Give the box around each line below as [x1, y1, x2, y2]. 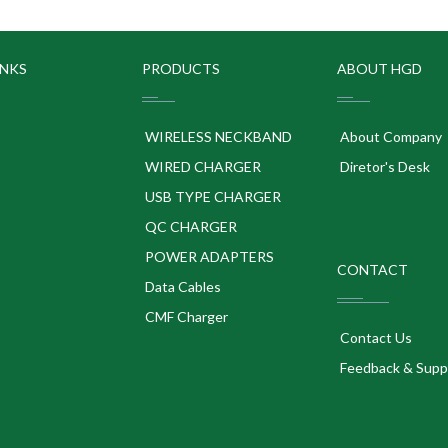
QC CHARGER [141, 218, 237, 236]
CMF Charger [141, 308, 228, 326]
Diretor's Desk [336, 158, 430, 176]
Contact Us [336, 329, 412, 347]
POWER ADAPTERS [141, 248, 274, 266]
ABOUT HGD [336, 60, 422, 78]
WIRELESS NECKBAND [141, 128, 292, 146]
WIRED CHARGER [141, 158, 261, 176]
